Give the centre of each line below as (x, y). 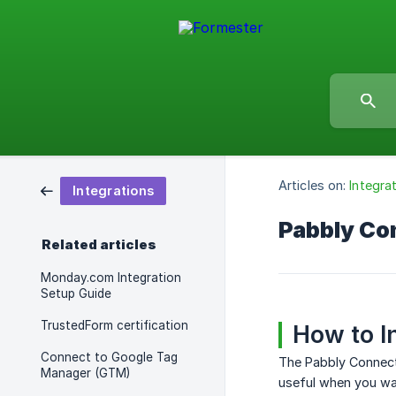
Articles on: (312, 186)
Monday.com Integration (111, 278)
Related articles (99, 245)
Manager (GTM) (85, 373)
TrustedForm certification (114, 325)
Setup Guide (76, 293)
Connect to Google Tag (109, 357)
